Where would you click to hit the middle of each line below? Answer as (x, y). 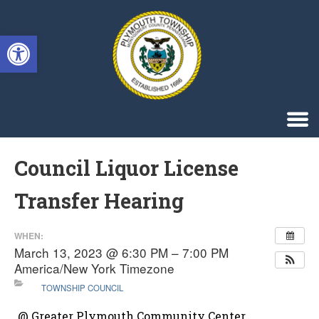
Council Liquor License (126, 168)
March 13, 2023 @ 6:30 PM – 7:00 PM (121, 252)
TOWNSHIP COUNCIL (82, 288)
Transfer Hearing (99, 201)
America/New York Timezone (94, 268)
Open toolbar (43, 42)
